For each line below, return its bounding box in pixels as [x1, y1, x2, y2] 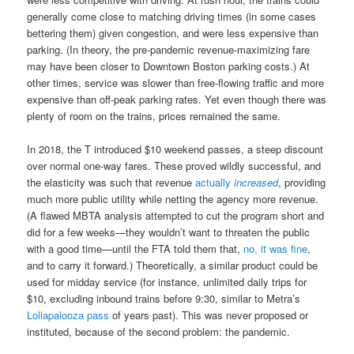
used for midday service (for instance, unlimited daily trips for [27, 274, 307, 290]
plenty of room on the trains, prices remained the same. [27, 107, 281, 123]
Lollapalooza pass [27, 307, 110, 323]
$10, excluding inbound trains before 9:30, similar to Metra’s [27, 291, 301, 307]
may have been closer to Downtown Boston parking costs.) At [27, 58, 311, 73]
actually [195, 175, 235, 190]
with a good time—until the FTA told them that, [27, 241, 244, 257]
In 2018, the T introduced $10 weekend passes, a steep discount [27, 141, 324, 157]
